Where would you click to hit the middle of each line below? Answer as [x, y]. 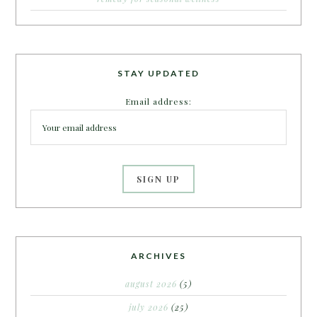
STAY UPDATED [158, 73]
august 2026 [151, 283]
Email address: [158, 101]
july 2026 [149, 307]
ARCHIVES [158, 255]
